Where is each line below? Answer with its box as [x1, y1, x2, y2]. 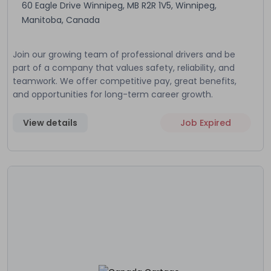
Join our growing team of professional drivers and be [13, 48, 235, 60]
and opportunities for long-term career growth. [13, 88, 213, 100]
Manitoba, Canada [22, 13, 100, 26]
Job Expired [180, 116, 231, 129]
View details [23, 116, 77, 129]
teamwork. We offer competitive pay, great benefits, [13, 74, 237, 87]
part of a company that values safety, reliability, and [13, 61, 235, 74]
